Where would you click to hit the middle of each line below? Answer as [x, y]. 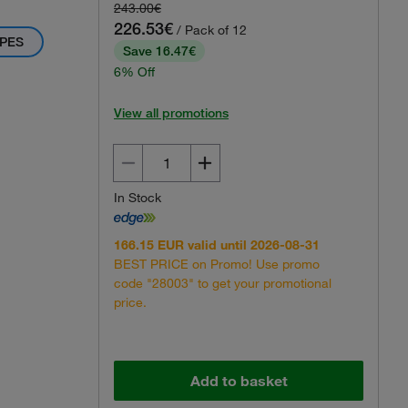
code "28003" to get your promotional [223, 283]
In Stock [138, 198]
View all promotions [171, 113]
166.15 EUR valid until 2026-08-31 [217, 245]
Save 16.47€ [159, 51]
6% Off [134, 72]
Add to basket [239, 380]
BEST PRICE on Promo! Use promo [217, 264]
